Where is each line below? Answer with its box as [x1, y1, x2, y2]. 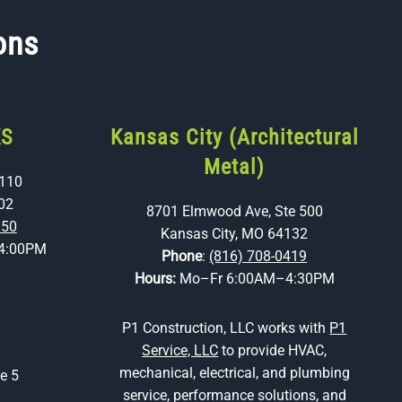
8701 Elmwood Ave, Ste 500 [145, 203, 323, 220]
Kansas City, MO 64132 [161, 225, 309, 242]
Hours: [134, 270, 179, 287]
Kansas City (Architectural [109, 125, 359, 150]
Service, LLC [142, 342, 219, 359]
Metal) [204, 154, 266, 179]
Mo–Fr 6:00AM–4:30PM [179, 270, 335, 287]
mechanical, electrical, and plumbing [118, 364, 350, 381]
